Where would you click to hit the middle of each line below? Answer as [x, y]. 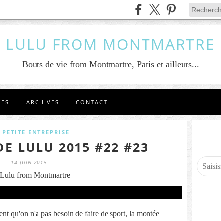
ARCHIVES [43, 102]
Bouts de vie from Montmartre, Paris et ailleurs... [110, 64]
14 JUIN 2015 [29, 162]
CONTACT [92, 102]
